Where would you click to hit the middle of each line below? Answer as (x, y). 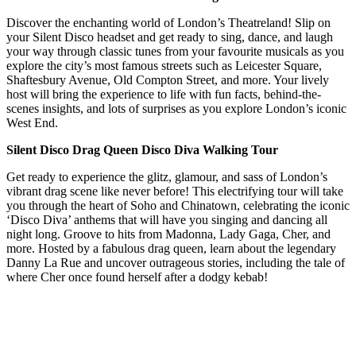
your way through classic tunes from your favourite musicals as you (175, 51)
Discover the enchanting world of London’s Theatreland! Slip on (168, 22)
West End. (32, 122)
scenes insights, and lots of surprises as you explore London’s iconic (176, 108)
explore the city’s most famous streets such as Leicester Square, (164, 65)
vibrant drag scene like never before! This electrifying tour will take (175, 191)
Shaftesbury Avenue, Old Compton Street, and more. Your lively (168, 79)
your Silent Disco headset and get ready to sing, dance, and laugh (170, 37)
